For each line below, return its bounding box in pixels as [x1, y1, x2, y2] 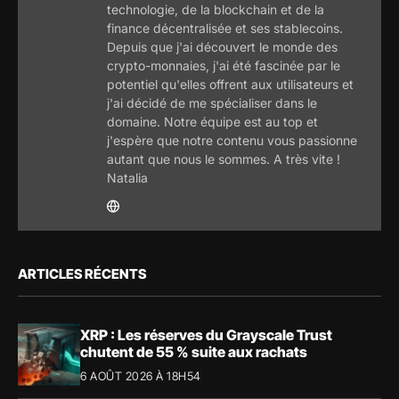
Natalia [107, 170, 148, 186]
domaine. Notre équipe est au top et [107, 114, 318, 130]
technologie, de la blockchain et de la [107, 2, 324, 18]
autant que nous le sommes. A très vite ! [107, 151, 340, 167]
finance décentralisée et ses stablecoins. [107, 20, 343, 37]
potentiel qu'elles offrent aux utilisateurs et [107, 77, 354, 93]
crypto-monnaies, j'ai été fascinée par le [107, 58, 340, 74]
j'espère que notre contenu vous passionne [107, 133, 357, 149]
